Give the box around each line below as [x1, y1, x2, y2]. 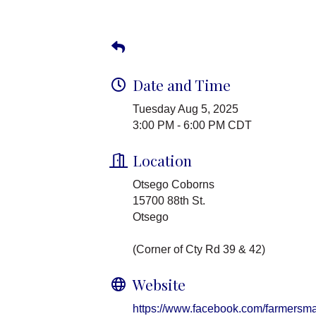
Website [133, 274, 186, 295]
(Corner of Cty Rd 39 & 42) [133, 243, 265, 256]
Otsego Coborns [133, 178, 214, 191]
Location [133, 150, 192, 171]
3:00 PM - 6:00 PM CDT [133, 119, 252, 132]
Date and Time [133, 75, 231, 95]
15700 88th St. [133, 195, 205, 207]
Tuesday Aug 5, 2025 [133, 103, 238, 116]
